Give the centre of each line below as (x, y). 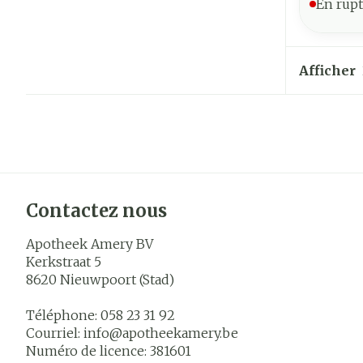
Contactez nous (96, 210)
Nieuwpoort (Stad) (117, 279)
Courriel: (55, 333)
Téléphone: (63, 315)
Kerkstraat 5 (64, 261)
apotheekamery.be (180, 333)
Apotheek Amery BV (90, 243)
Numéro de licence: (88, 350)
